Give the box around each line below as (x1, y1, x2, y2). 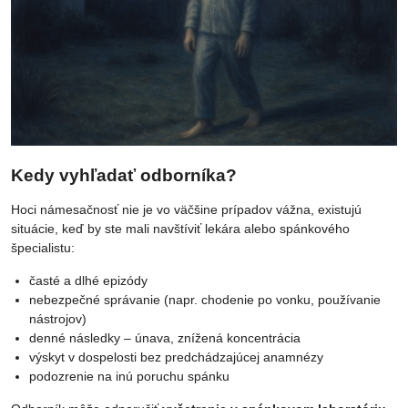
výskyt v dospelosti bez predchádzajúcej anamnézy (29, 350, 323, 365)
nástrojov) (29, 311, 87, 327)
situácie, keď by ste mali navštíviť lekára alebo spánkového (11, 221, 350, 237)
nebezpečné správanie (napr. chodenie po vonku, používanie (29, 292, 381, 308)
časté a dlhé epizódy (29, 273, 148, 289)
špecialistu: (11, 240, 75, 256)
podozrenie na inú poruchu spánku (29, 369, 229, 384)
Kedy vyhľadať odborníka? (11, 166, 237, 186)
